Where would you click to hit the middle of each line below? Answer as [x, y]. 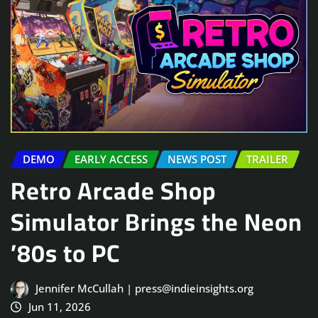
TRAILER [267, 159]
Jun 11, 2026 [59, 306]
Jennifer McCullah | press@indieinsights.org [144, 288]
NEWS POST [197, 159]
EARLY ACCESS [111, 159]
